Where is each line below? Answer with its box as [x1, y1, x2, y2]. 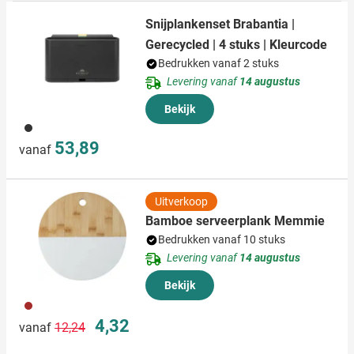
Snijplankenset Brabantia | [145, 17, 295, 32]
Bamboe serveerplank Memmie [145, 213, 325, 229]
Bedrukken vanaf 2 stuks [158, 57, 279, 70]
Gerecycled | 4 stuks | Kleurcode [145, 37, 327, 53]
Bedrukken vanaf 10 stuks [158, 233, 285, 247]
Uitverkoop [155, 195, 208, 209]
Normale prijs [54, 314, 119, 328]
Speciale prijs [94, 314, 157, 328]
